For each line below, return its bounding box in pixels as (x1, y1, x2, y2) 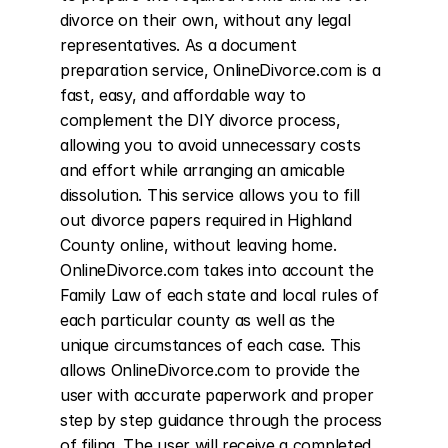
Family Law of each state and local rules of (60, 285, 379, 305)
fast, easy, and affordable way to (60, 85, 306, 105)
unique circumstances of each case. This (60, 335, 361, 355)
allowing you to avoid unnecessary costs (60, 135, 361, 155)
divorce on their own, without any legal (60, 10, 351, 30)
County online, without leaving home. (60, 235, 337, 255)
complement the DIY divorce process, (60, 110, 341, 130)
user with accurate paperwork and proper (60, 385, 374, 405)
